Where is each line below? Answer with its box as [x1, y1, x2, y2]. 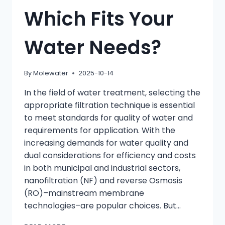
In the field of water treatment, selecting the [24, 87, 200, 99]
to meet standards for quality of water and [24, 112, 193, 124]
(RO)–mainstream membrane [24, 187, 144, 199]
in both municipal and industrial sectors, [24, 162, 180, 174]
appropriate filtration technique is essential [24, 99, 195, 111]
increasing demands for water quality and [24, 137, 188, 149]
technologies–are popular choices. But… [24, 200, 181, 212]
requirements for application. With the [24, 125, 175, 137]
